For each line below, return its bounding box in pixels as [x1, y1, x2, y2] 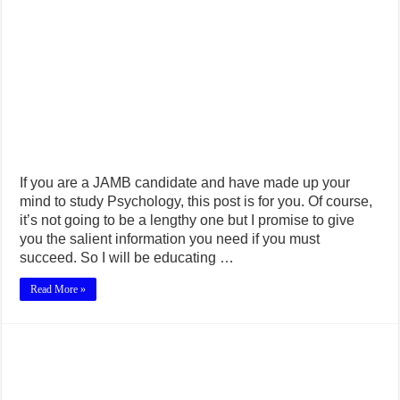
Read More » [30, 282, 87, 296]
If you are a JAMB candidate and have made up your [20, 174, 351, 190]
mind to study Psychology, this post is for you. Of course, [20, 193, 373, 209]
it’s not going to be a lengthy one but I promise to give [20, 212, 355, 228]
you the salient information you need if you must [20, 230, 321, 246]
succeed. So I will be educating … [20, 249, 235, 265]
